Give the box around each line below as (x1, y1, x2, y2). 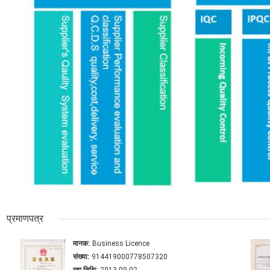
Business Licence (92, 239, 149, 248)
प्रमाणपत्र (7, 213, 43, 225)
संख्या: (73, 253, 89, 262)
